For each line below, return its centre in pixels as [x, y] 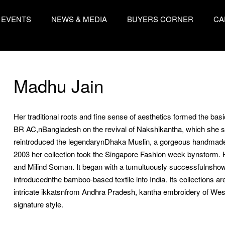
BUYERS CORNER [160, 19]
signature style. [38, 204]
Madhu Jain [58, 85]
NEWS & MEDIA [79, 19]
